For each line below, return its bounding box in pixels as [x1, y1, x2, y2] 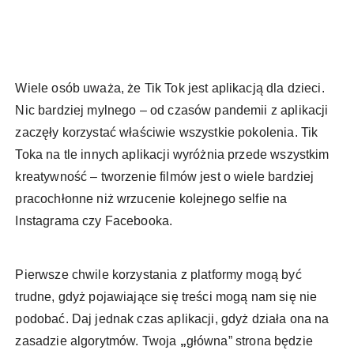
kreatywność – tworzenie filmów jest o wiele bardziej [15, 170, 314, 184]
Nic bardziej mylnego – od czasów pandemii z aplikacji [15, 104, 329, 118]
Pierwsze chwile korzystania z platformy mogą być [15, 268, 302, 282]
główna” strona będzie [186, 334, 313, 348]
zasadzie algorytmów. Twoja [15, 334, 180, 348]
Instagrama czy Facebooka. [15, 214, 176, 228]
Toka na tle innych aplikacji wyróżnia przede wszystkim [15, 148, 330, 162]
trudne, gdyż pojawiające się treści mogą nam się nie [15, 290, 318, 304]
